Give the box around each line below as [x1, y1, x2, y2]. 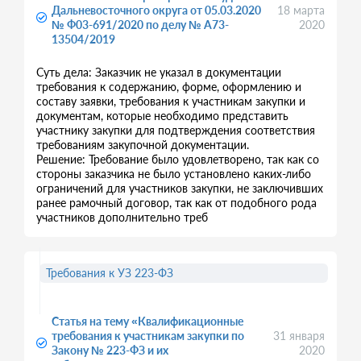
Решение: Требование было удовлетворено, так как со [36, 152, 319, 166]
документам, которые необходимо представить [36, 109, 288, 122]
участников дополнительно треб [36, 210, 208, 224]
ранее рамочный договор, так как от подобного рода [36, 196, 317, 210]
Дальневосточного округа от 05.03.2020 [52, 3, 261, 17]
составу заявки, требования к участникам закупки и [36, 94, 305, 108]
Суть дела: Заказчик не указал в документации [36, 65, 281, 79]
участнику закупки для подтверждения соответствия [36, 123, 315, 137]
